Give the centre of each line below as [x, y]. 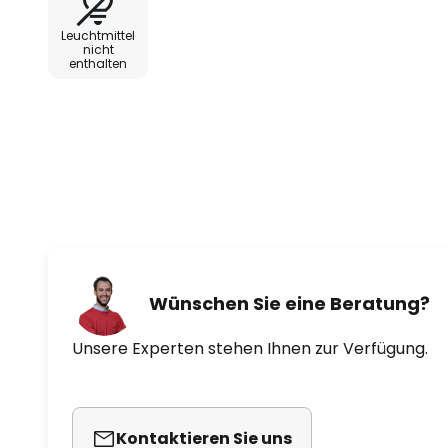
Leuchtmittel [98, 35]
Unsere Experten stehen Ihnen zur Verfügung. [250, 348]
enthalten [98, 63]
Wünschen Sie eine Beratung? [289, 303]
